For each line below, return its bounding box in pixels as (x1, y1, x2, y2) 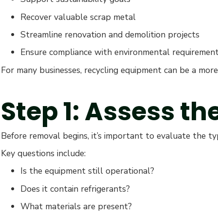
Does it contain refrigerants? (20, 182, 130, 195)
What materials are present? (20, 200, 132, 213)
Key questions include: (1, 147, 86, 159)
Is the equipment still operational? (20, 165, 154, 177)
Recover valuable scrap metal (20, 11, 136, 23)
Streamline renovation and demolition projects (20, 28, 200, 40)
